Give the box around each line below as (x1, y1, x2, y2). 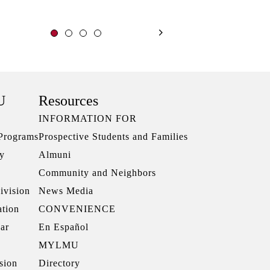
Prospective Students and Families (39, 131, 188, 142)
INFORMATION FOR (39, 113, 137, 124)
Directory (39, 258, 80, 268)
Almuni (39, 149, 71, 160)
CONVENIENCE (39, 204, 116, 214)
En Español (39, 222, 89, 232)
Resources (39, 93, 98, 108)
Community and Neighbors (39, 168, 156, 178)
